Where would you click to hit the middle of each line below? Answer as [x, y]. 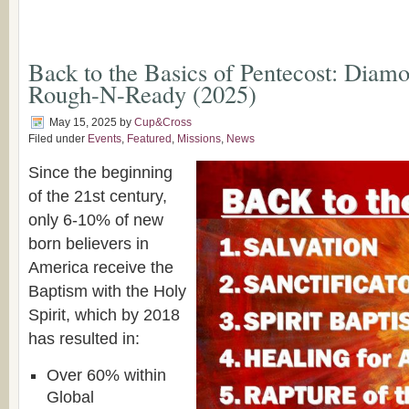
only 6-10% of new [96, 220]
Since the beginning [100, 172]
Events [105, 138]
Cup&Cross [163, 122]
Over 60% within [106, 375]
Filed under [58, 138]
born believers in [89, 243]
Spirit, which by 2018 [104, 315]
